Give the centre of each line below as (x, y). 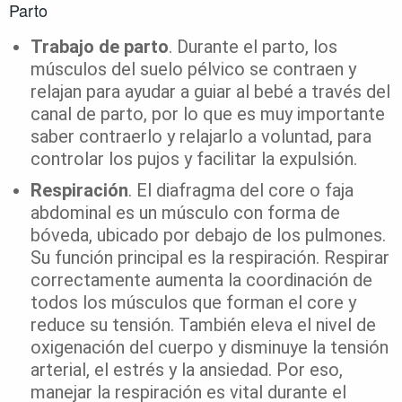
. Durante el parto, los (253, 47)
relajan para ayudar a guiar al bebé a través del (210, 92)
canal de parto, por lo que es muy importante (208, 114)
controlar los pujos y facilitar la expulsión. (194, 159)
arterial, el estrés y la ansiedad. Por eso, (187, 370)
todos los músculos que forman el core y (193, 303)
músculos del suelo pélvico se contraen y (193, 70)
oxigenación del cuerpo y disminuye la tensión (210, 348)
